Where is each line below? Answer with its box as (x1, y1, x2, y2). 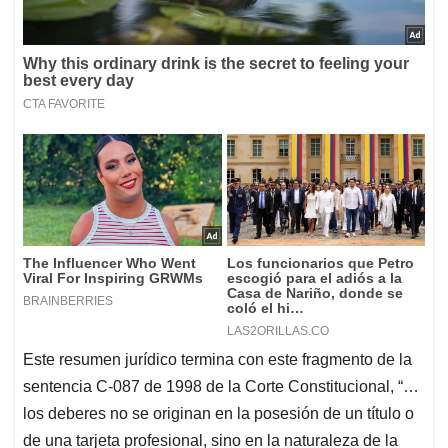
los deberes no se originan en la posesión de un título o (23, 405, 414, 423)
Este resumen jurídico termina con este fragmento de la (23, 351, 412, 369)
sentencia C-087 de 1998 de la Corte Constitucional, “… (23, 378, 419, 396)
